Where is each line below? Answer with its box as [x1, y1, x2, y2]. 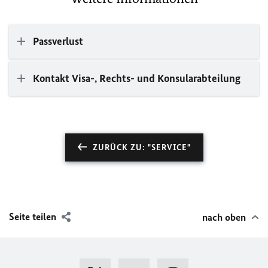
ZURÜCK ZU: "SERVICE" [92, 142, 191, 153]
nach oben [202, 211, 246, 223]
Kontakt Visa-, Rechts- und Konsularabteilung [33, 71, 240, 85]
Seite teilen [9, 210, 56, 223]
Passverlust [33, 34, 83, 48]
